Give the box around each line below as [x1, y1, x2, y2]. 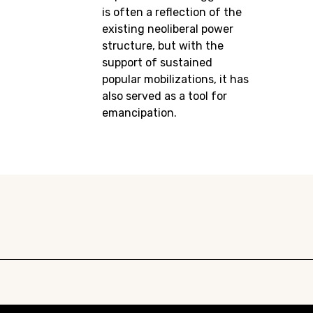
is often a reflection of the [102, 5, 242, 19]
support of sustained [102, 55, 213, 69]
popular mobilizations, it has [102, 72, 249, 86]
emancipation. [102, 105, 177, 119]
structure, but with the [102, 38, 224, 52]
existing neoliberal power [102, 22, 234, 36]
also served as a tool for [102, 89, 228, 103]
